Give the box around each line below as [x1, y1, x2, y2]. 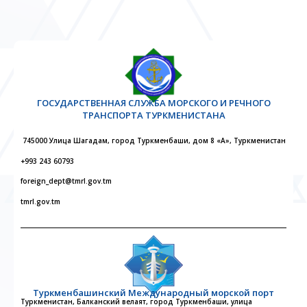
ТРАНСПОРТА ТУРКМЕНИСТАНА [82, 108, 225, 121]
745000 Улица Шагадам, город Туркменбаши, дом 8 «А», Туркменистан [21, 136, 286, 146]
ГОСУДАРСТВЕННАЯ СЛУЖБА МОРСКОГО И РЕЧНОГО [36, 96, 271, 109]
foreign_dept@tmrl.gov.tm [21, 176, 112, 186]
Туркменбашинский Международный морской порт [33, 286, 274, 299]
